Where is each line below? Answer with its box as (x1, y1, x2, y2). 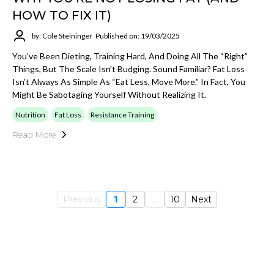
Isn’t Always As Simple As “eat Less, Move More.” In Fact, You (12, 76, 245, 87)
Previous (62, 194, 100, 206)
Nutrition (15, 109, 45, 119)
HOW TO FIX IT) (12, 7, 111, 23)
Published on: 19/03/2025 (95, 31, 180, 41)
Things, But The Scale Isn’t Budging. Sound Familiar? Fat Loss (12, 63, 245, 74)
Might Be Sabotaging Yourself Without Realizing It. (12, 89, 206, 100)
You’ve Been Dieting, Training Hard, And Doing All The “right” (12, 50, 248, 61)
